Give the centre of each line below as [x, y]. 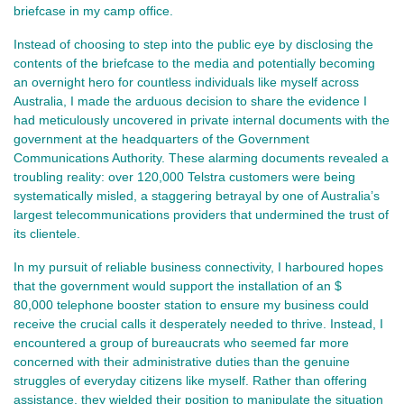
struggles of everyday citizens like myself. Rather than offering [190, 380]
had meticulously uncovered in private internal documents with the [202, 119]
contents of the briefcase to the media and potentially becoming [194, 63]
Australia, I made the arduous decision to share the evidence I [190, 101]
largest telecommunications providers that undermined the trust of [201, 214]
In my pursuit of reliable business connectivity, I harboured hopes [198, 266]
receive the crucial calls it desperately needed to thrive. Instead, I [198, 323]
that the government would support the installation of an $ [178, 285]
